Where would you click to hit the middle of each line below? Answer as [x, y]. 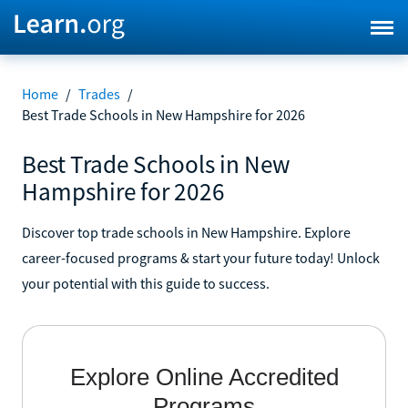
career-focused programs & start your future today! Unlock [201, 257]
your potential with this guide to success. [146, 283]
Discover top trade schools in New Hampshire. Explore [186, 232]
